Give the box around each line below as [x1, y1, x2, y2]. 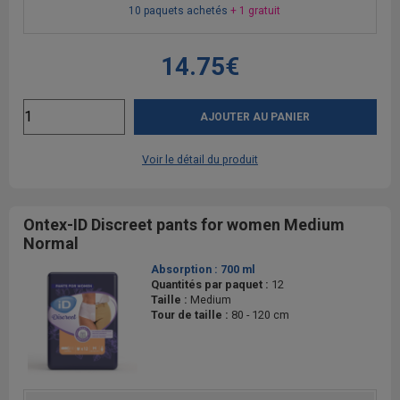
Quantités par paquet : [151, 277, 271, 291]
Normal [23, 233, 79, 253]
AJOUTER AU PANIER [200, 110, 311, 123]
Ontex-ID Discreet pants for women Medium [23, 214, 345, 234]
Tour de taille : [151, 307, 231, 321]
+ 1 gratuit [229, 4, 280, 17]
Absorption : [151, 262, 221, 276]
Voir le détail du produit [142, 152, 258, 166]
